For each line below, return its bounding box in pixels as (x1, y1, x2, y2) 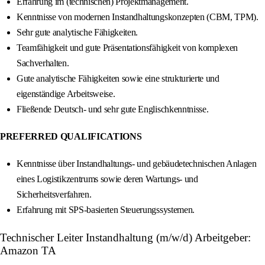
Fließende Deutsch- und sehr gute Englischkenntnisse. (17, 104, 209, 115)
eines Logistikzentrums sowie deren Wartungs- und (17, 174, 198, 185)
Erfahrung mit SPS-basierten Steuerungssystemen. (17, 205, 195, 215)
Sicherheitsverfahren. (17, 189, 92, 200)
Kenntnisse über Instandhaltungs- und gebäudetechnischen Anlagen (17, 159, 257, 169)
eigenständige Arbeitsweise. (17, 89, 115, 99)
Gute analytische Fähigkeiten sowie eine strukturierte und (17, 73, 219, 84)
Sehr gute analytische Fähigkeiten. (17, 27, 138, 38)
